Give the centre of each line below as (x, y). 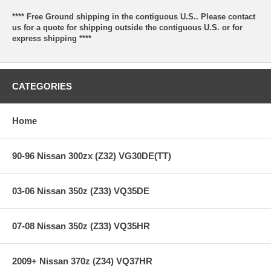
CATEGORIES (42, 86)
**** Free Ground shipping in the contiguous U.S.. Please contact (134, 16)
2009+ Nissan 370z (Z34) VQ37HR (82, 261)
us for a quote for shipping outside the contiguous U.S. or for (127, 27)
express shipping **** (52, 38)
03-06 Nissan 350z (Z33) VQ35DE (81, 191)
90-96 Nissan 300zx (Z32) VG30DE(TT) (92, 155)
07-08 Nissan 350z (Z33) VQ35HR (81, 226)
